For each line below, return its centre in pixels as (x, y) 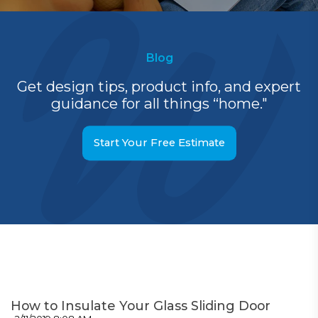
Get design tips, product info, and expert (159, 86)
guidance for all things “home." (159, 103)
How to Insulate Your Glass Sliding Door (141, 306)
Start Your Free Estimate (159, 143)
